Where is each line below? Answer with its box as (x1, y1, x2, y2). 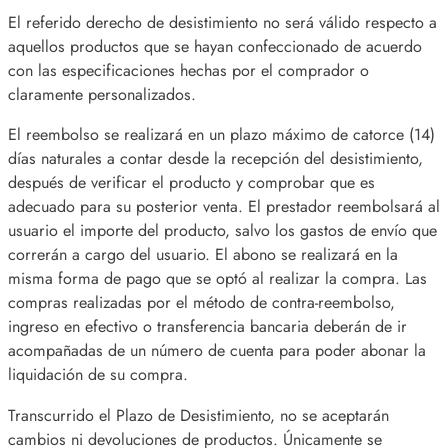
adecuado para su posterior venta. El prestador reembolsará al (8, 195, 440, 219)
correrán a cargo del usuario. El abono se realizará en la (8, 243, 398, 267)
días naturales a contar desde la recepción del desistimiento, (8, 147, 423, 171)
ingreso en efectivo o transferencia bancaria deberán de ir (8, 315, 407, 339)
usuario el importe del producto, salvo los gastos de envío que (8, 219, 437, 243)
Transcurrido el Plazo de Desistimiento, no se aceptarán (8, 403, 389, 427)
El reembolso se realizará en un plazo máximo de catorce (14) (8, 123, 435, 147)
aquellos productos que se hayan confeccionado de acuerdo (8, 35, 422, 59)
